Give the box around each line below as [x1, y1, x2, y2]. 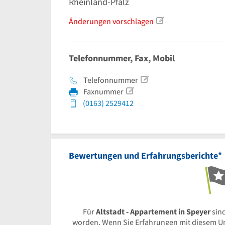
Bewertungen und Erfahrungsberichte [69, 150, 218, 161]
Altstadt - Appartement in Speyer [96, 206, 210, 216]
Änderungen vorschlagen [69, 16, 154, 26]
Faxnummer [82, 86, 124, 96]
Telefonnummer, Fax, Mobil [69, 52, 175, 64]
